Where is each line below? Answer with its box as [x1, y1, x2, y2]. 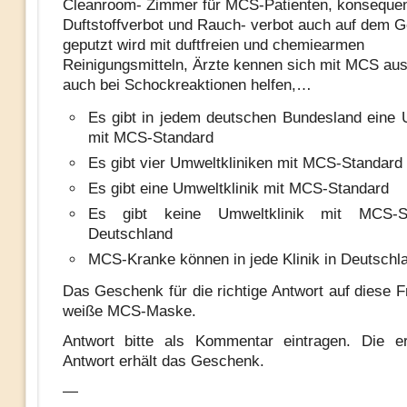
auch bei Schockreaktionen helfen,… [62, 76, 312, 94]
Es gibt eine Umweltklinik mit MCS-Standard [87, 180, 389, 197]
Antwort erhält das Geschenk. [62, 352, 264, 370]
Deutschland [87, 225, 173, 243]
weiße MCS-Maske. [62, 303, 196, 320]
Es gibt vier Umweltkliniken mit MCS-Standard [87, 154, 402, 172]
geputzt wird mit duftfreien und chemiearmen [62, 36, 364, 54]
